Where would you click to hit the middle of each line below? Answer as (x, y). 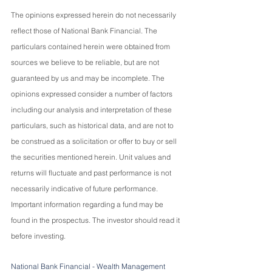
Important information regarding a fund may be (88, 204)
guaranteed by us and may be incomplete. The (89, 78)
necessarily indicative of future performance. (85, 188)
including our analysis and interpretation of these (92, 109)
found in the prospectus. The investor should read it (96, 220)
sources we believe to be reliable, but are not (86, 62)
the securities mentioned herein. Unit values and (92, 157)
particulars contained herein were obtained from (91, 46)
